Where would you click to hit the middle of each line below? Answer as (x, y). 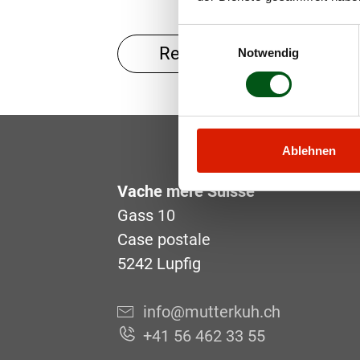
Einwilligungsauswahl (234, 34)
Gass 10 (146, 216)
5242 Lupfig (159, 264)
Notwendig (268, 52)
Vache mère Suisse (186, 192)
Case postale (164, 240)
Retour (186, 54)
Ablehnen (309, 150)
